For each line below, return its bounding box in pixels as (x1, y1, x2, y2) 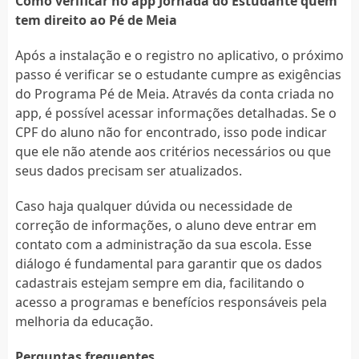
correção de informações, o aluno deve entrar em (14, 216, 317, 234)
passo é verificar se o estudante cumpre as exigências (14, 65, 341, 83)
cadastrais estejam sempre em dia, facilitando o (14, 273, 305, 292)
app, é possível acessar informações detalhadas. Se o (14, 103, 337, 122)
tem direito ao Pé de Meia (14, 10, 177, 29)
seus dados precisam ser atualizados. (14, 161, 242, 179)
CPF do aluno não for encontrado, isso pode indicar (14, 123, 327, 141)
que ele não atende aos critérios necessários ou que (14, 142, 331, 160)
